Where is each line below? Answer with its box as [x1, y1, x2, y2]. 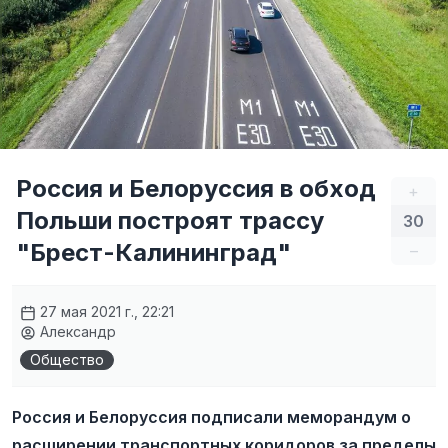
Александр [36, 323, 116, 340]
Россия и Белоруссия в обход [16, 174, 376, 203]
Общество [30, 351, 104, 368]
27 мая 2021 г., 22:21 [36, 303, 174, 320]
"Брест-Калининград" [16, 238, 291, 267]
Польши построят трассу [16, 206, 324, 235]
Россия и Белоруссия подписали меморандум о [12, 407, 411, 427]
